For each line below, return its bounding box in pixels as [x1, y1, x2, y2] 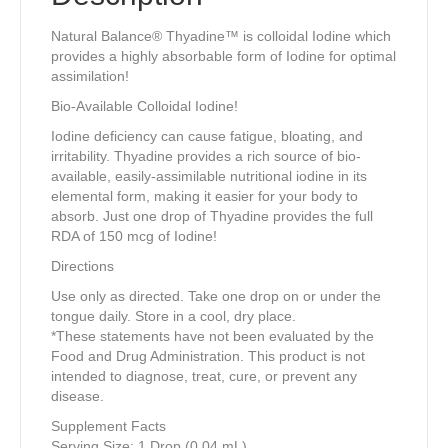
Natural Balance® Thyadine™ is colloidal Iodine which [51, 28, 391, 44]
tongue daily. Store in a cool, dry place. [51, 308, 296, 324]
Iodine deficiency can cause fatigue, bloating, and [51, 128, 363, 144]
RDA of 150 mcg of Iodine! [51, 228, 217, 244]
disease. [51, 388, 104, 404]
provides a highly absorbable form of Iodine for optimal [51, 48, 396, 64]
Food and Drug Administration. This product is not [51, 348, 365, 364]
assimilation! [51, 68, 129, 84]
